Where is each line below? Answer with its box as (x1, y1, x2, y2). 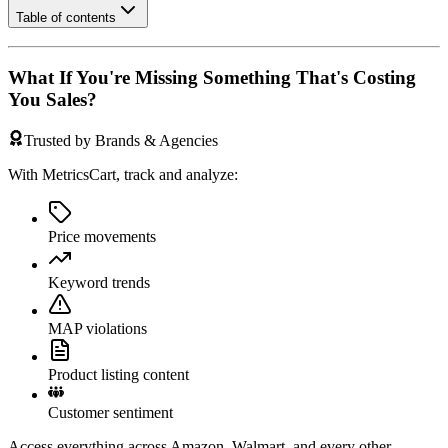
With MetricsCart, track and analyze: (8, 165, 238, 183)
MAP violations (48, 319, 147, 337)
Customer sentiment (48, 403, 173, 421)
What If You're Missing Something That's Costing (8, 67, 416, 89)
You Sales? (8, 89, 97, 111)
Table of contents (16, 9, 116, 25)
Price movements (48, 227, 156, 245)
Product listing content (48, 365, 189, 383)
